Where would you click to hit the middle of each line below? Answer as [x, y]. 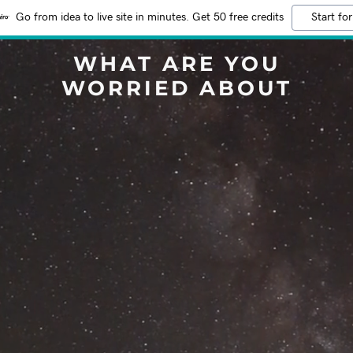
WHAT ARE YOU [176, 64]
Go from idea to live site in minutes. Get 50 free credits [150, 17]
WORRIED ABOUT [176, 88]
